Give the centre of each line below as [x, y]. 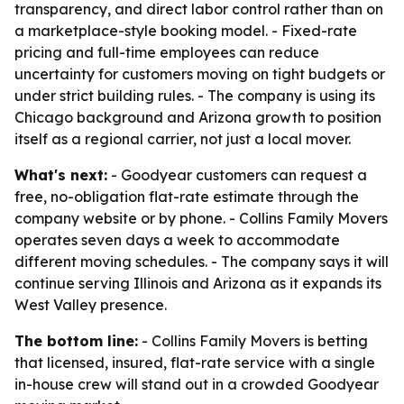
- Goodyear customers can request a [237, 175]
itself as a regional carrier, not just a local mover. [183, 139]
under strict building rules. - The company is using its [195, 96]
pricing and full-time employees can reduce [167, 52]
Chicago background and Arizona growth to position [198, 117]
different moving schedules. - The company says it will [202, 262]
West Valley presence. [91, 305]
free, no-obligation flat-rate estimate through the [187, 197]
